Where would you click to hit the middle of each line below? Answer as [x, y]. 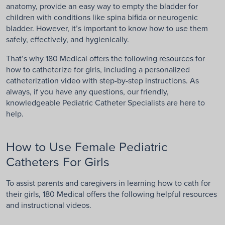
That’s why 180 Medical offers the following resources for [105, 59]
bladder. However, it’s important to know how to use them [107, 28]
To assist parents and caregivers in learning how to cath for [108, 183]
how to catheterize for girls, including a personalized [98, 70]
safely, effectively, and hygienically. [68, 39]
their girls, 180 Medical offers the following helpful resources [111, 194]
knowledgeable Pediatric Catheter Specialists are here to [105, 103]
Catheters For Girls [58, 162]
